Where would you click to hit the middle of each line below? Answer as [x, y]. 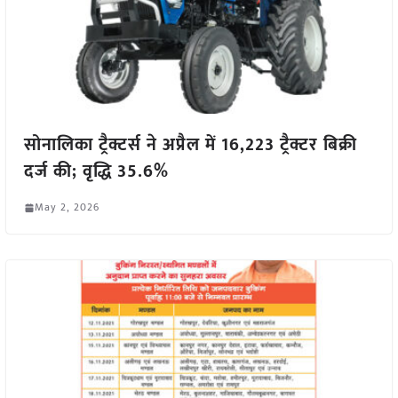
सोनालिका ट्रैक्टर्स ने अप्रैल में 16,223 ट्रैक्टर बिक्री [190, 145]
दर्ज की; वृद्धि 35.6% [96, 171]
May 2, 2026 [67, 207]
